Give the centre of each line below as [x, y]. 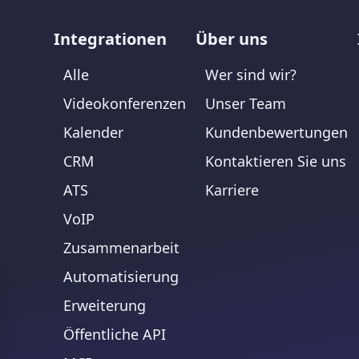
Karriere [232, 190]
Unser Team [246, 104]
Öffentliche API [115, 335]
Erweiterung [105, 306]
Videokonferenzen [125, 104]
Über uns [232, 39]
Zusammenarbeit [121, 248]
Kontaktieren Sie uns [276, 161]
